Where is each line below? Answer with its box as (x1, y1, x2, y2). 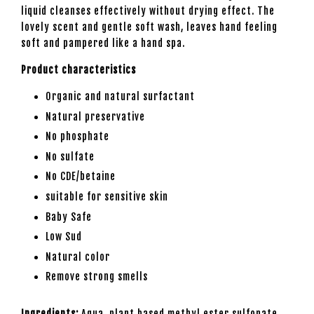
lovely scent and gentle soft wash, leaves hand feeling (21, 21, 278, 33)
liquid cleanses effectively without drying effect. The (21, 5, 275, 17)
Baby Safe (46, 210, 92, 223)
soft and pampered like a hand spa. (21, 37, 185, 49)
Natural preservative (46, 110, 145, 123)
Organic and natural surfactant (46, 90, 195, 102)
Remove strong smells (46, 271, 148, 283)
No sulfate (46, 150, 95, 163)
